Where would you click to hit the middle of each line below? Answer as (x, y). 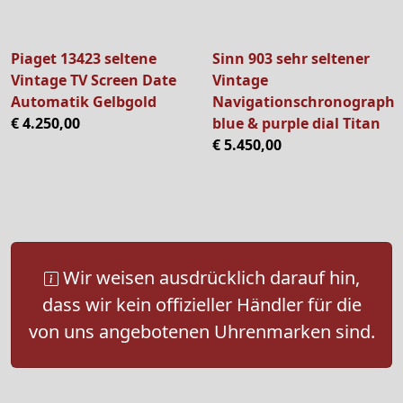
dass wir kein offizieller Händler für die (201, 304)
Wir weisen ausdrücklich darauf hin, (209, 277)
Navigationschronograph (304, 101)
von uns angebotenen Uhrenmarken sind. (201, 331)
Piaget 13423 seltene (84, 58)
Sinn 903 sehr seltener (291, 58)
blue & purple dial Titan (296, 123)
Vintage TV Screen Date (94, 80)
